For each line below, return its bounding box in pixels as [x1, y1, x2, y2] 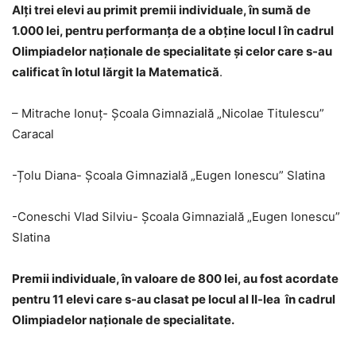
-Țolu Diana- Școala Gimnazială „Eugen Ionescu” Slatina [12, 168, 325, 184]
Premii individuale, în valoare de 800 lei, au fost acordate [12, 271, 339, 287]
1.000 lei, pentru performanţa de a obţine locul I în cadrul [12, 23, 334, 39]
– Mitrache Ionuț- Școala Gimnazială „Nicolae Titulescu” [12, 106, 324, 122]
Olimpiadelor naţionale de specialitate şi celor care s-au [12, 44, 332, 60]
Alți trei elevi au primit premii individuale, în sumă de [12, 2, 311, 18]
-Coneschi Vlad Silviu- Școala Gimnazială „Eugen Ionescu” [12, 209, 340, 225]
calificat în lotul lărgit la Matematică [12, 64, 219, 80]
